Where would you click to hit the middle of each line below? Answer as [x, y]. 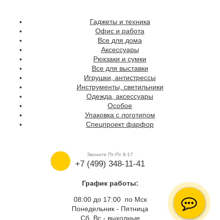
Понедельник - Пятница [110, 209]
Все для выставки [120, 69]
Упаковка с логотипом [120, 115]
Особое [120, 106]
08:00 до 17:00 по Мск [110, 200]
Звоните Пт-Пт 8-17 [110, 155]
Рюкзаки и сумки [120, 59]
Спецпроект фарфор [120, 124]
